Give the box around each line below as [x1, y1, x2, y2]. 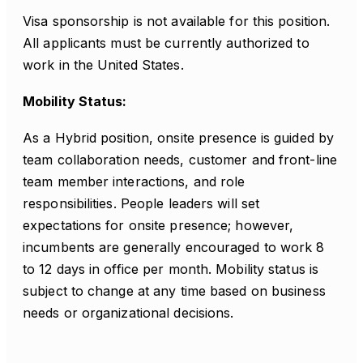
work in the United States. [23, 57, 184, 73]
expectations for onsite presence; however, [23, 217, 294, 233]
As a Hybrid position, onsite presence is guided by [23, 130, 335, 146]
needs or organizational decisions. [23, 305, 234, 321]
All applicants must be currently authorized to [23, 35, 310, 51]
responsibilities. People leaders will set [23, 195, 260, 211]
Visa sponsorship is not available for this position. [23, 13, 331, 29]
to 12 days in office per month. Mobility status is [23, 261, 319, 277]
